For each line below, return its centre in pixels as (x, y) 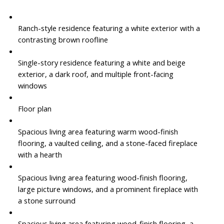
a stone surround (46, 201)
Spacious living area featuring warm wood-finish (98, 132)
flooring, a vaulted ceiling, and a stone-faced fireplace (107, 143)
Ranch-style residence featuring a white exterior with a (109, 28)
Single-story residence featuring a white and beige (101, 63)
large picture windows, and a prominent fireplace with (108, 189)
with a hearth (40, 155)
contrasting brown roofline (63, 40)
